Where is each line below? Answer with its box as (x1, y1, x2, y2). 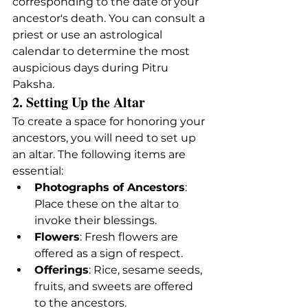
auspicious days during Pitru (12, 60, 171, 74)
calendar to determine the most (12, 44, 192, 58)
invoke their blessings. (34, 213, 157, 227)
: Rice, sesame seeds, (89, 263, 205, 276)
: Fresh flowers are (80, 230, 181, 243)
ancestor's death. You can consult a (12, 11, 208, 25)
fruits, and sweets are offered (34, 279, 196, 293)
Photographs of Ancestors (34, 180, 185, 194)
